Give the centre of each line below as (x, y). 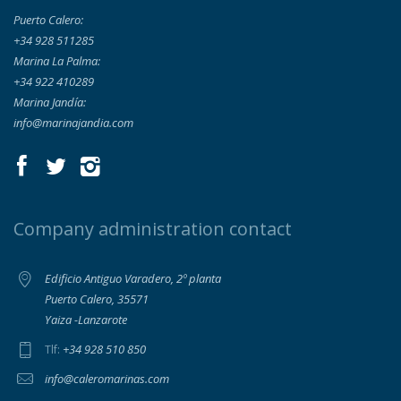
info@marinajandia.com (73, 123)
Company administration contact (153, 229)
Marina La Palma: (57, 61)
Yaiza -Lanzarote (86, 320)
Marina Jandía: (50, 102)
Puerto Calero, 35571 (97, 299)
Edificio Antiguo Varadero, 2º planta (133, 279)
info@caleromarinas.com (107, 379)
